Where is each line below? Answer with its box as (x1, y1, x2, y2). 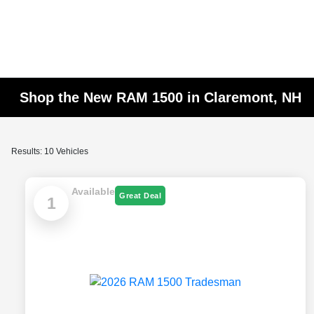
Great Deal (119, 191, 161, 200)
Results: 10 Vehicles (11, 146, 88, 156)
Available (71, 186, 115, 198)
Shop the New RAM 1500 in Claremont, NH (20, 90, 302, 105)
